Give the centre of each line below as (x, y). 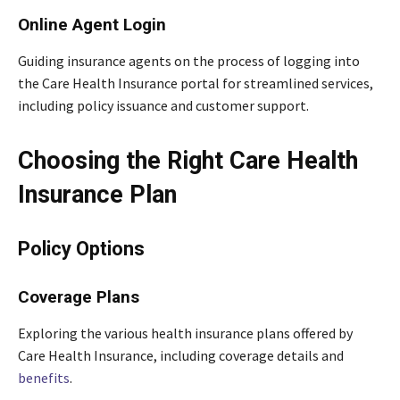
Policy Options (81, 249)
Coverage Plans (79, 297)
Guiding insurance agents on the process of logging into (189, 61)
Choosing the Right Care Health (188, 161)
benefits (44, 378)
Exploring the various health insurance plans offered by (185, 333)
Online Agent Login (92, 25)
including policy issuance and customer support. (163, 106)
